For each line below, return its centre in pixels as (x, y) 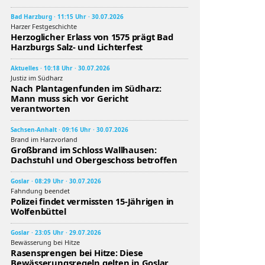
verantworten (41, 108)
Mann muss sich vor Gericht (70, 98)
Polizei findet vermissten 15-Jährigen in (93, 201)
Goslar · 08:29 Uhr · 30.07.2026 (56, 181)
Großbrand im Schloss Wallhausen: (84, 150)
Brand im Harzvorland (44, 139)
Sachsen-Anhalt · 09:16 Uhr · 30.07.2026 (70, 130)
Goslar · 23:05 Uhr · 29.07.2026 (56, 232)
